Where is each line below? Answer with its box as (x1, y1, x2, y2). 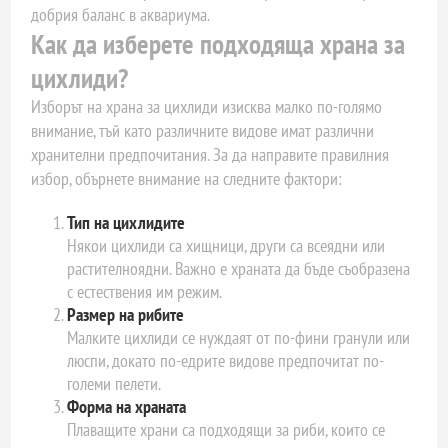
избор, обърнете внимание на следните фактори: (31, 166, 343, 190)
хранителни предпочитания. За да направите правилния (31, 142, 390, 166)
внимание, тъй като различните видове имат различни (31, 118, 375, 142)
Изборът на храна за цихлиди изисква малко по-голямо (31, 94, 383, 118)
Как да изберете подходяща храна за (31, 26, 406, 61)
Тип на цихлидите (67, 210, 186, 234)
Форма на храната (67, 394, 187, 418)
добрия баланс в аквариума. (31, 2, 211, 26)
